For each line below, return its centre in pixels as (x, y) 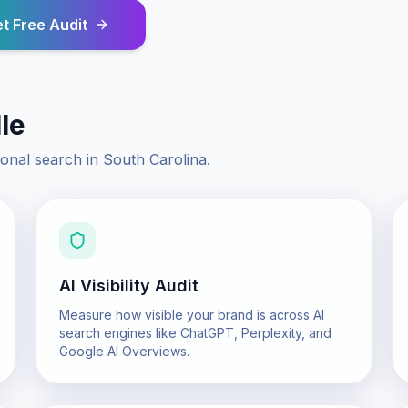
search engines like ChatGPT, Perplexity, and (195, 333)
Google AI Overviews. (124, 351)
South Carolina (155, 159)
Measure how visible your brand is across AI (192, 315)
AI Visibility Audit (129, 286)
